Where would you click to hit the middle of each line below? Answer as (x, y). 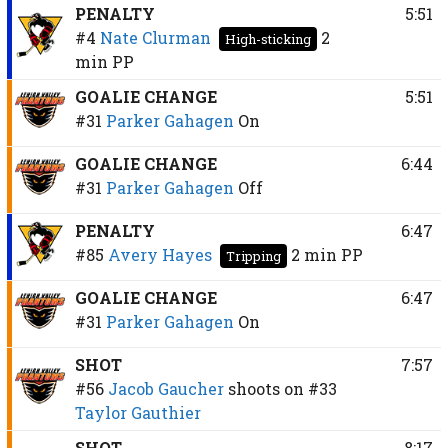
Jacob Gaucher (165, 388)
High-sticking (267, 38)
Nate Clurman (155, 37)
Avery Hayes (159, 254)
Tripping (253, 255)
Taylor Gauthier (137, 412)
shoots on (265, 388)
